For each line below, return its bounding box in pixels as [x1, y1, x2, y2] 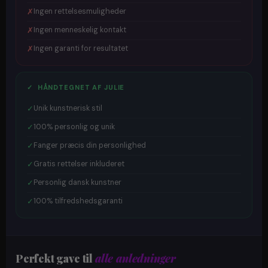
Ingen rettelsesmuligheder [33, 7, 126, 17]
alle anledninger [95, 251, 176, 266]
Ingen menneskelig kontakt [33, 25, 126, 35]
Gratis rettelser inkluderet [33, 159, 124, 169]
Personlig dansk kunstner [33, 178, 121, 188]
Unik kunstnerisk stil [33, 103, 102, 114]
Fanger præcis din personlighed [33, 141, 146, 151]
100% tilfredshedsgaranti [33, 196, 123, 206]
